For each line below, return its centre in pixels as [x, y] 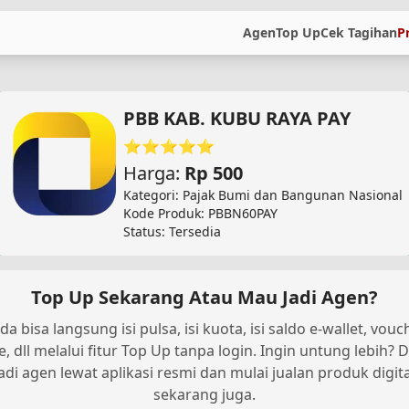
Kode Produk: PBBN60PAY [200, 213]
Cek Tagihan [359, 32]
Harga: [154, 173]
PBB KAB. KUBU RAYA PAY [237, 118]
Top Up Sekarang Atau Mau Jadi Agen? [204, 297]
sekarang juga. [204, 394]
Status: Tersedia [172, 231]
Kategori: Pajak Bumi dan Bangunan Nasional [263, 195]
